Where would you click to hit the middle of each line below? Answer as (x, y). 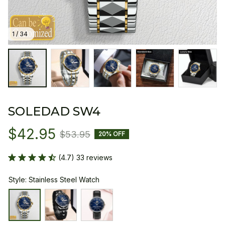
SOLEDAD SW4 (54, 111)
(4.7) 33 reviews (85, 157)
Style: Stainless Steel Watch (54, 179)
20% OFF (112, 134)
